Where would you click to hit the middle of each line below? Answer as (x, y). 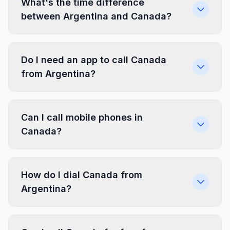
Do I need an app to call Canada (94, 60)
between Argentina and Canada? (96, 16)
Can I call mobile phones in (82, 117)
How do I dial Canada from (82, 175)
